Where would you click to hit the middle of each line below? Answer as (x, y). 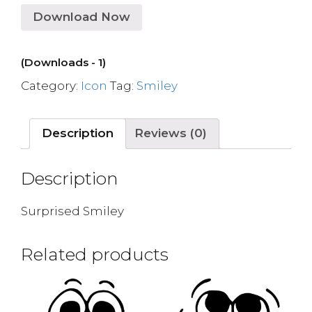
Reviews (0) (171, 133)
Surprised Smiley (72, 211)
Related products (95, 254)
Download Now (81, 17)
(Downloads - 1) (63, 62)
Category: (51, 85)
